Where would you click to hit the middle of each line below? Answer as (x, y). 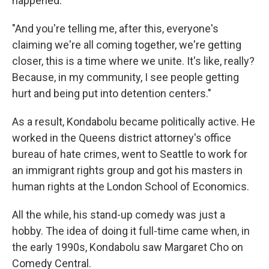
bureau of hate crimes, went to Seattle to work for (130, 154)
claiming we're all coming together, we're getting (127, 45)
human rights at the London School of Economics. (131, 186)
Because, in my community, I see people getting (125, 77)
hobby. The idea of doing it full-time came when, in (131, 231)
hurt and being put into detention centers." (112, 93)
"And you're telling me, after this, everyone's (115, 29)
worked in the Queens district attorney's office (122, 138)
